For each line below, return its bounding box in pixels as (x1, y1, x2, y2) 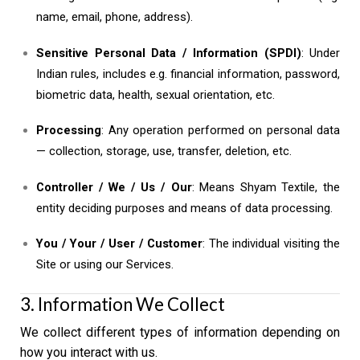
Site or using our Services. (36, 257, 174, 272)
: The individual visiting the (202, 236, 340, 252)
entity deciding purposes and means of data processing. (36, 200, 333, 215)
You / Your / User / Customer (36, 236, 202, 252)
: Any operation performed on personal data (101, 123, 340, 138)
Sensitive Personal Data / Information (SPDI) (36, 45, 301, 60)
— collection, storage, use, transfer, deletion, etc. (36, 144, 292, 159)
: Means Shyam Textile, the (191, 179, 341, 194)
